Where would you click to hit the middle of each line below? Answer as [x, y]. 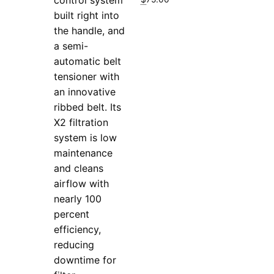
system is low [86, 137]
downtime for [85, 260]
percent [72, 214]
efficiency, [78, 229]
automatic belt [88, 61]
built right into [87, 15]
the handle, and [90, 30]
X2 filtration [81, 122]
